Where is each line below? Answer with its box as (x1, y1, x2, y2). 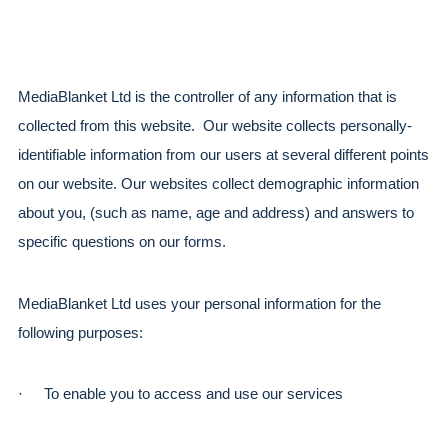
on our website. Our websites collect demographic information (18, 175, 419, 192)
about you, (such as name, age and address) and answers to (18, 204, 414, 221)
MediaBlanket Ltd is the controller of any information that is (18, 88, 397, 105)
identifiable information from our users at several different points (18, 146, 429, 163)
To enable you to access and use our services (44, 386, 343, 403)
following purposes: (18, 324, 143, 341)
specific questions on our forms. (18, 233, 226, 250)
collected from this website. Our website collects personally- (18, 117, 412, 134)
